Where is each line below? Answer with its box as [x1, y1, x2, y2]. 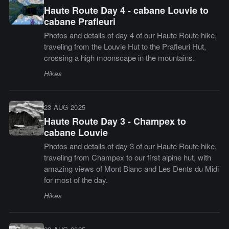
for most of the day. [43, 174, 108, 186]
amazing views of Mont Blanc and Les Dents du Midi [43, 163, 219, 174]
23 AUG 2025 [43, 102, 86, 112]
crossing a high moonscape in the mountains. [43, 52, 195, 63]
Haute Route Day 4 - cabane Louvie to [43, 4, 209, 17]
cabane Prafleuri [43, 15, 116, 29]
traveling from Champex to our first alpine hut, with [43, 152, 211, 163]
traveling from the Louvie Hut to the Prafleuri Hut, [43, 41, 206, 52]
